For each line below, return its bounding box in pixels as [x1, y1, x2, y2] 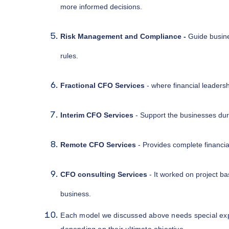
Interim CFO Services [60, 110, 134, 119]
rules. [60, 51, 79, 60]
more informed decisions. [60, 2, 143, 11]
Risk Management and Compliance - [60, 32, 189, 40]
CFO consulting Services [60, 170, 148, 178]
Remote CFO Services [60, 140, 136, 149]
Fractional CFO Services [60, 81, 145, 89]
